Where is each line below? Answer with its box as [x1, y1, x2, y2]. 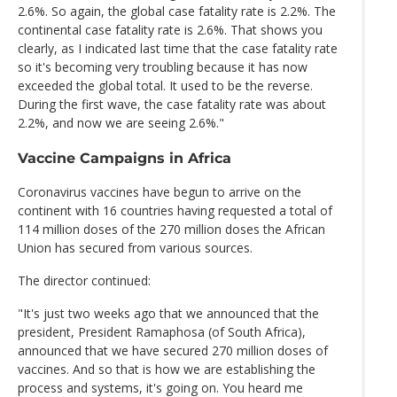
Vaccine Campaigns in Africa [18, 148, 231, 167]
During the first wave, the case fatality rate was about [18, 96, 326, 113]
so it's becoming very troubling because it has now [18, 58, 307, 76]
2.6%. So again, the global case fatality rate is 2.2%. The [18, 3, 336, 20]
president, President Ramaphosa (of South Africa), [18, 323, 306, 340]
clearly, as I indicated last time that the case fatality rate [18, 40, 338, 58]
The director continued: [18, 271, 151, 289]
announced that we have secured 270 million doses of [18, 341, 328, 359]
